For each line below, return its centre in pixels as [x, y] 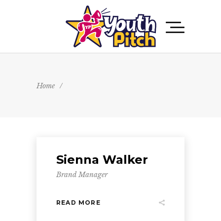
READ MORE [78, 202]
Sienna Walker [102, 160]
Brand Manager [82, 175]
